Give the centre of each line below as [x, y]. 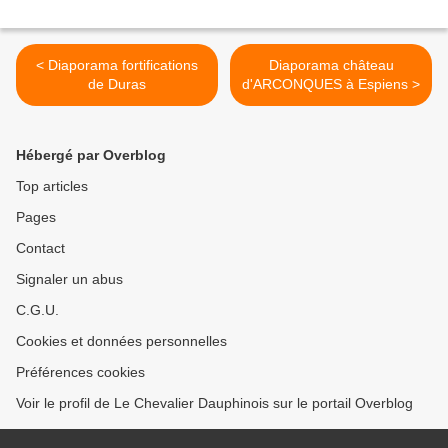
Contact [40, 248]
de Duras [117, 84]
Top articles [52, 186]
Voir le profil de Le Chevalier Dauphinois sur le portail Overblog [214, 403]
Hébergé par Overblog [91, 155]
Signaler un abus [69, 279]
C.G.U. [37, 310]
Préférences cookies [80, 372]
